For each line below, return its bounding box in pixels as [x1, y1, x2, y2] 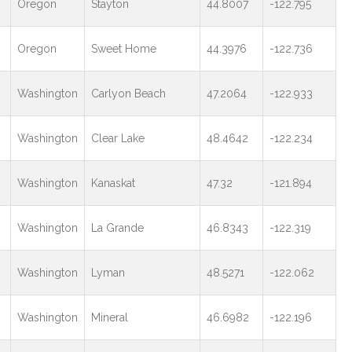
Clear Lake [90, 132, 145, 145]
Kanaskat [90, 177, 135, 189]
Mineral [90, 311, 128, 324]
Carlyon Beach [90, 87, 166, 100]
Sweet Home [90, 42, 156, 55]
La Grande [90, 222, 144, 234]
